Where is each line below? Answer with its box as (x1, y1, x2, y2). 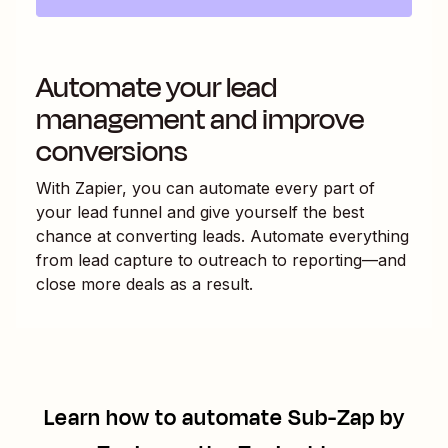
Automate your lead (36, 65, 277, 109)
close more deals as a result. (36, 273, 253, 294)
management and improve (36, 97, 364, 141)
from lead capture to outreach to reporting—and (36, 249, 406, 270)
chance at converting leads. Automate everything (36, 225, 409, 246)
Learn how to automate (43, 401, 288, 434)
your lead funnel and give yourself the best (36, 201, 364, 222)
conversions (36, 129, 188, 173)
